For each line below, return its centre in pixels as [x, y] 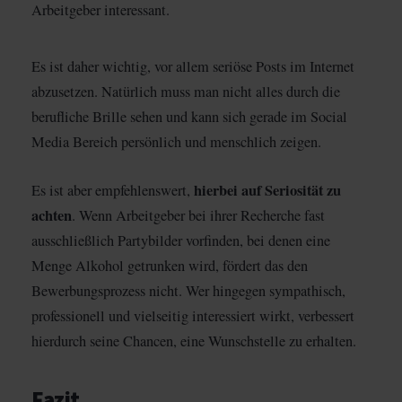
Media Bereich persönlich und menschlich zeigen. [176, 141]
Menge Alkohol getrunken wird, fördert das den [170, 265]
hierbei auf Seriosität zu [266, 190]
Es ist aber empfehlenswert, [111, 190]
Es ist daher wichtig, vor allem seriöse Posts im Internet [193, 66]
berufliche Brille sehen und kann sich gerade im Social [189, 116]
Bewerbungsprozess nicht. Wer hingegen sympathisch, [188, 290]
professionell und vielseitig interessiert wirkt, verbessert [193, 315]
